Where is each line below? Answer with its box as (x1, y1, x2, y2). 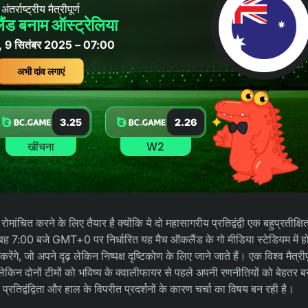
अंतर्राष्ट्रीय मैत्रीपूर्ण (1, 1, 80, 16)
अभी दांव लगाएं (16, 65, 65, 77)
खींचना (27, 139, 54, 153)
